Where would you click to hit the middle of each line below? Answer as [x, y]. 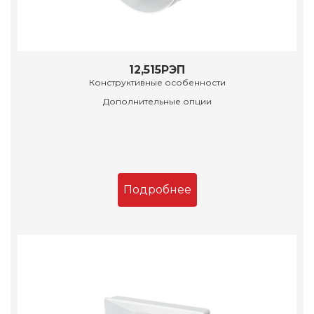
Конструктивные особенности [157, 83]
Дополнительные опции [157, 102]
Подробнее [157, 190]
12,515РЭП [157, 70]
